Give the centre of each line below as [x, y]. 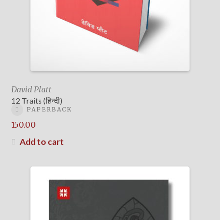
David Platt [31, 90]
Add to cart [41, 141]
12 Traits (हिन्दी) [37, 101]
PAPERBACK [49, 110]
